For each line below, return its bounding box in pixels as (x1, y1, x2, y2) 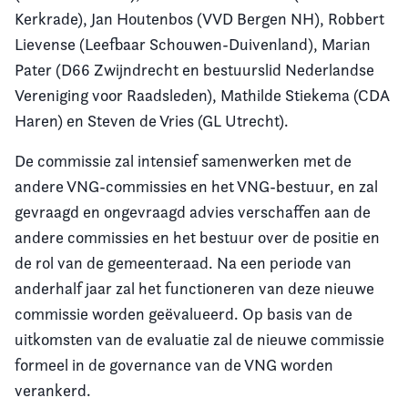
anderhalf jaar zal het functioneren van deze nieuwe (15, 279, 374, 298)
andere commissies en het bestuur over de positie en (15, 228, 380, 247)
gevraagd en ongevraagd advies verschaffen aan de (15, 202, 371, 221)
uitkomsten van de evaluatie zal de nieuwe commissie (15, 330, 384, 349)
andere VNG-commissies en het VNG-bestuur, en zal (15, 177, 378, 196)
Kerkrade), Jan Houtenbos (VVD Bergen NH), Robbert (15, 9, 384, 28)
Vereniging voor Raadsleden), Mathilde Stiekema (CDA (15, 86, 390, 105)
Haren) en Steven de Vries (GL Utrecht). (15, 111, 289, 130)
